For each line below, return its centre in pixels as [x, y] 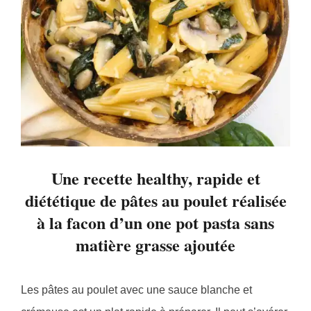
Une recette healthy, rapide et [155, 178]
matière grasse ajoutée [155, 245]
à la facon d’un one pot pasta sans [155, 223]
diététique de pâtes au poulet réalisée [155, 201]
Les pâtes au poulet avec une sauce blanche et [136, 290]
